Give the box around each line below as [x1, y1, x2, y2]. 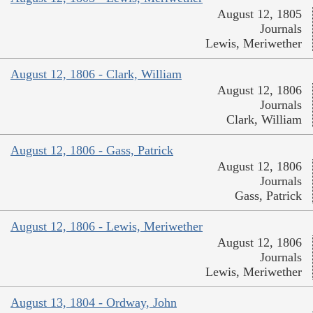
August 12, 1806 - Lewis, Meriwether [10, 219, 203, 234]
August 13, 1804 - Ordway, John [10, 296, 177, 310]
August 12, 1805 [217, 7, 302, 22]
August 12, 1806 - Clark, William [10, 67, 182, 82]
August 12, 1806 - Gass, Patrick [10, 143, 173, 158]
